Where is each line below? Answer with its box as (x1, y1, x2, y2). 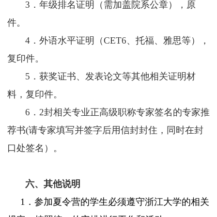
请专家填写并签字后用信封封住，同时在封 (29, 125, 203, 135)
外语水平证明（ (39, 35, 104, 46)
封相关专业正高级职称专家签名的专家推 (44, 107, 210, 117)
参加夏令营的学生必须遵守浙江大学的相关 (34, 197, 209, 207)
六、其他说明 (25, 179, 80, 189)
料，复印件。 (7, 89, 62, 99)
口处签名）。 (7, 143, 62, 153)
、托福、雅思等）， (126, 35, 209, 46)
